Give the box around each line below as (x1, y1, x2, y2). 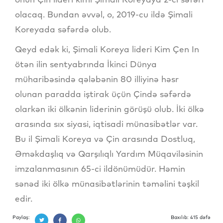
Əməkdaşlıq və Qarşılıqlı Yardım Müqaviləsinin (15, 148, 203, 159)
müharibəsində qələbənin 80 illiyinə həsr (15, 73, 179, 84)
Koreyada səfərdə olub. (15, 23, 111, 34)
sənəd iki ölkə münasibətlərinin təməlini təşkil (15, 178, 199, 189)
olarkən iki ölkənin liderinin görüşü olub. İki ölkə (15, 103, 204, 114)
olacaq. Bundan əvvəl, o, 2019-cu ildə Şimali (15, 8, 193, 19)
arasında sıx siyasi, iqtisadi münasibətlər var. (15, 118, 198, 129)
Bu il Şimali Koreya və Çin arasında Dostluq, (15, 133, 195, 144)
